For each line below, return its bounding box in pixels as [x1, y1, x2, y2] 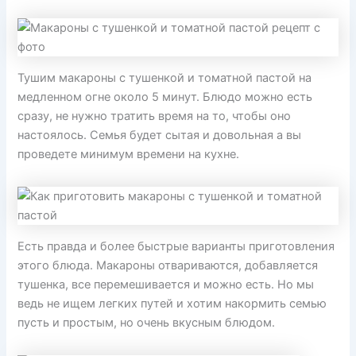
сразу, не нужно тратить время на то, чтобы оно [17, 108, 292, 123]
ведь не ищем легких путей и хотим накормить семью [17, 296, 327, 311]
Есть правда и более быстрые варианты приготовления [17, 238, 335, 253]
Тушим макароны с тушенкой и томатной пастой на [17, 70, 312, 85]
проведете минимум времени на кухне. [17, 146, 240, 161]
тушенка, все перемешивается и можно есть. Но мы [17, 277, 315, 292]
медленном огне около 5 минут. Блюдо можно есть [17, 89, 313, 104]
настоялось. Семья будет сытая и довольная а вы [17, 127, 302, 142]
